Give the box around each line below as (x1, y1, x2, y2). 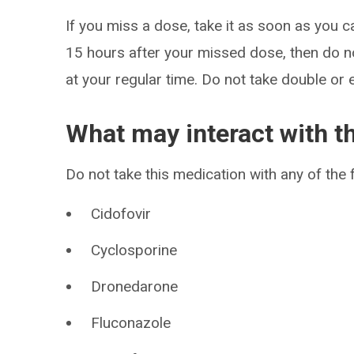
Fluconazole (91, 314, 171, 332)
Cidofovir (91, 205, 152, 223)
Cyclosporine (91, 241, 178, 259)
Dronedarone (91, 277, 179, 296)
